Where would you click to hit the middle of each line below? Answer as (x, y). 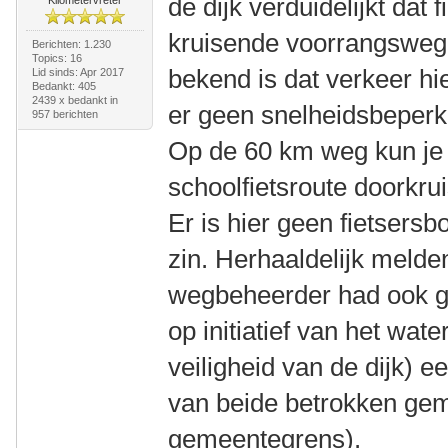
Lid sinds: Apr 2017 (77, 71)
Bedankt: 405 (63, 85)
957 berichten (64, 113)
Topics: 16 (56, 57)
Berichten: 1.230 (71, 43)
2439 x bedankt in (74, 99)
